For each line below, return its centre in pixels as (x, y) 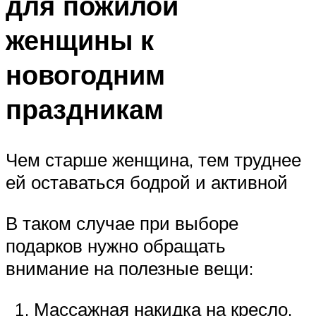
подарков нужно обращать (116, 246)
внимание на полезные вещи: (129, 268)
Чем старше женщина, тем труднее (153, 160)
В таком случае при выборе (122, 223)
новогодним (85, 74)
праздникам (85, 109)
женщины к (80, 39)
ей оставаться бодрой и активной (147, 182)
